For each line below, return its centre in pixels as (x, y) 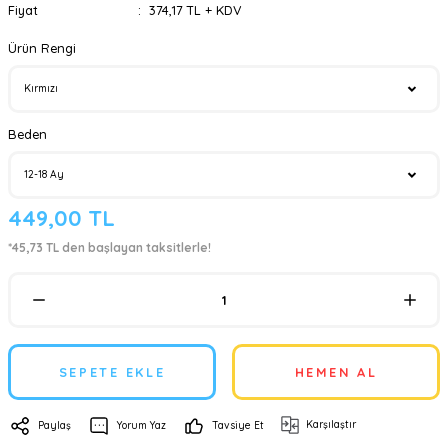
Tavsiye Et (238, 425)
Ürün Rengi (42, 48)
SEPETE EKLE (112, 372)
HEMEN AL (336, 372)
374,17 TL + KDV (195, 10)
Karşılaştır (331, 424)
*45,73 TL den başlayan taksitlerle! (109, 247)
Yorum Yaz (141, 425)
